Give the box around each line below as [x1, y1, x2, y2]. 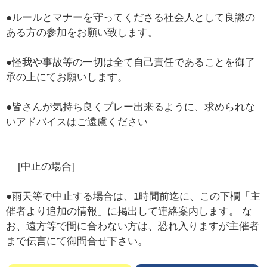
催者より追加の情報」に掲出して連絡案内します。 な [6, 206, 253, 218]
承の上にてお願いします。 [6, 72, 128, 83]
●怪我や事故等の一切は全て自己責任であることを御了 [6, 57, 256, 69]
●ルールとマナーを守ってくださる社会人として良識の [6, 12, 256, 24]
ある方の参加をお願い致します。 [6, 27, 159, 39]
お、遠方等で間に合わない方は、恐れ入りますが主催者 [6, 221, 260, 232]
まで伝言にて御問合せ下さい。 [6, 235, 148, 247]
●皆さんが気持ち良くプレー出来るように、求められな [6, 101, 256, 113]
